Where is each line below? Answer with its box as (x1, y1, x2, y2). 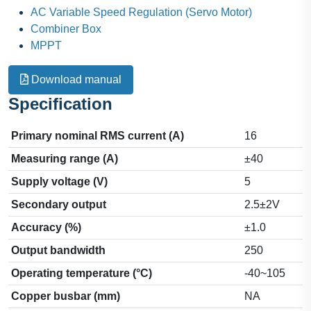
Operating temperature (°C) (11, 267, 152, 280)
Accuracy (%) (11, 221, 81, 234)
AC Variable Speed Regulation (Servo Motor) (31, 6, 252, 19)
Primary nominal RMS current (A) (11, 130, 184, 142)
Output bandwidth (11, 244, 106, 257)
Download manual (28, 74, 121, 86)
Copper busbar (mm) (11, 290, 120, 303)
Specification (8, 94, 112, 114)
